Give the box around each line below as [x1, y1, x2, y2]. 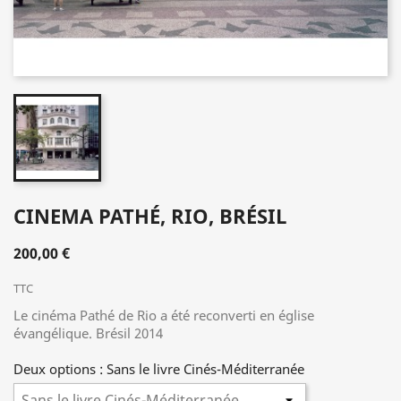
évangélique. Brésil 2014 [13, 324, 163, 342]
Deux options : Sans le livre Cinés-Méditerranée [13, 360, 304, 378]
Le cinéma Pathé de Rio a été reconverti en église [13, 306, 314, 324]
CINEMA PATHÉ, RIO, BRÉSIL [13, 202, 286, 229]
